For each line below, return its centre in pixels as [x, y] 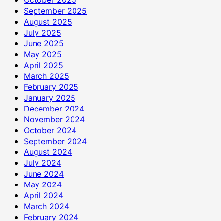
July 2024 [42, 163]
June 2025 [44, 43]
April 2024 [43, 195]
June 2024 [44, 173]
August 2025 [48, 21]
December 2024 [54, 108]
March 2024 [46, 206]
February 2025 [51, 87]
